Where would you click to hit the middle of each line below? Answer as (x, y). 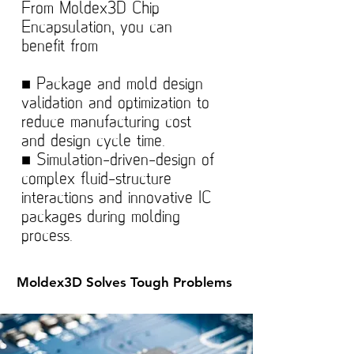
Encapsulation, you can (97, 28)
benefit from (60, 47)
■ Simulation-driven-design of (118, 160)
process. (47, 236)
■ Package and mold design (112, 85)
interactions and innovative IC (116, 198)
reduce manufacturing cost (106, 122)
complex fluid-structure (96, 179)
